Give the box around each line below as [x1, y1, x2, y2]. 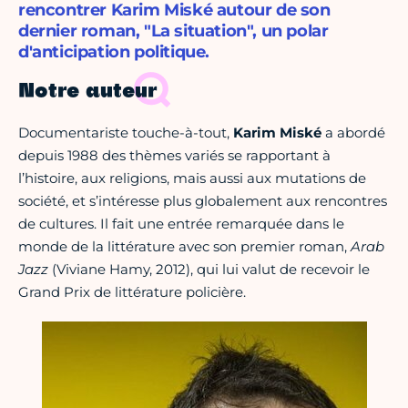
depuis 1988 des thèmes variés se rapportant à [18, 147, 331, 165]
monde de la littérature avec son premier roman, [18, 238, 351, 256]
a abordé [321, 124, 385, 142]
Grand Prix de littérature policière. [18, 283, 246, 301]
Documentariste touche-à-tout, [18, 124, 233, 142]
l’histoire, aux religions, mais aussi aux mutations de [18, 169, 366, 188]
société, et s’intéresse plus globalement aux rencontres [18, 192, 387, 210]
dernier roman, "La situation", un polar [18, 21, 329, 42]
